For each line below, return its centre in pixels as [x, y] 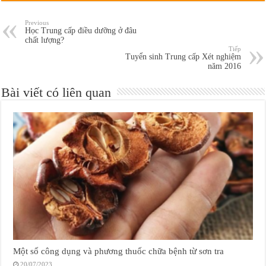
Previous [37, 23]
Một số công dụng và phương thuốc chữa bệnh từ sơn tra [119, 251]
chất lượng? [45, 40]
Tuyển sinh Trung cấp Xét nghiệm [183, 57]
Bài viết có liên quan [56, 93]
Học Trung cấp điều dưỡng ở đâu [81, 31]
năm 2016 [224, 66]
